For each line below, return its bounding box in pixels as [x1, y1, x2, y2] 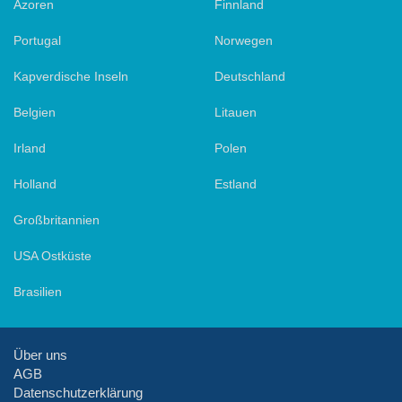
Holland [13, 176, 57, 191]
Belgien [13, 104, 56, 119]
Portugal [13, 32, 61, 48]
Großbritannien [13, 212, 100, 227]
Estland [214, 176, 257, 191]
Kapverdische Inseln [13, 68, 128, 83]
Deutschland [214, 68, 285, 83]
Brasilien [13, 284, 62, 299]
